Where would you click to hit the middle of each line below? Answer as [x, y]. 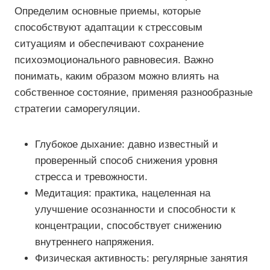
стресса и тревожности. [91, 177]
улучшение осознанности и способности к [135, 209]
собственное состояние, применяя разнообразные [133, 93]
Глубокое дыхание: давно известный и [127, 144]
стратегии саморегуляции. [77, 109]
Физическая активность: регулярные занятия [141, 258]
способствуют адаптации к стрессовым [108, 27]
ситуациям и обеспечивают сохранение [109, 44]
